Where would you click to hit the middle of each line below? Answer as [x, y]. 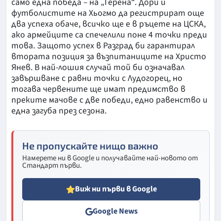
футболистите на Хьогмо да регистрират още [108, 13]
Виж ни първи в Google [116, 189]
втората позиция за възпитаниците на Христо [109, 57]
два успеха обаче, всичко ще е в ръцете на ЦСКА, [109, 24]
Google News [115, 211]
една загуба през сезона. [59, 111]
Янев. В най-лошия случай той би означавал [98, 68]
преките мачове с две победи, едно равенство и [110, 100]
